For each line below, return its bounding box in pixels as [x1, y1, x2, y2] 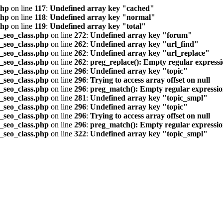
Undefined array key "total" [50, 22, 146, 30]
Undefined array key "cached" [50, 4, 154, 12]
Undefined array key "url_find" [90, 40, 199, 48]
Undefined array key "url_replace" [90, 49, 210, 57]
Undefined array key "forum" [90, 31, 192, 39]
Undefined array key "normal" [50, 13, 155, 21]
